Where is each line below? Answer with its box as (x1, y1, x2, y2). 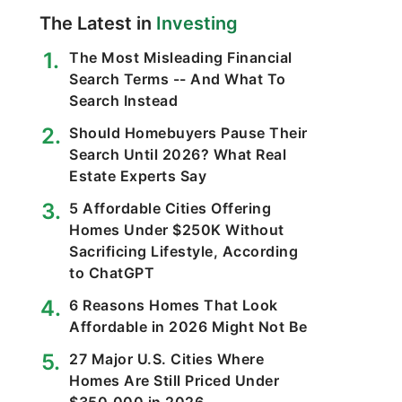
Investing (156, 13, 238, 34)
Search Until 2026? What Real (69, 145, 286, 163)
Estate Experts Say (69, 167, 206, 185)
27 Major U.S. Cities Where (69, 350, 264, 368)
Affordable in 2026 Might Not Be (69, 318, 308, 336)
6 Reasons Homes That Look (69, 296, 278, 314)
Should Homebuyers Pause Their (69, 124, 308, 142)
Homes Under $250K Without (69, 221, 284, 239)
